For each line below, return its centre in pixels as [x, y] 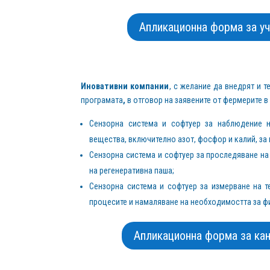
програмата [102, 100]
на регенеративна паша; [132, 171]
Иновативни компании [125, 86]
